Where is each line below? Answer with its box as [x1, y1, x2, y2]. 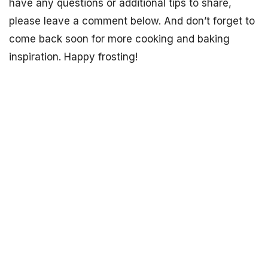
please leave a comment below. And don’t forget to [9, 15, 255, 28]
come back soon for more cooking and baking [9, 33, 230, 45]
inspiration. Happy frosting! [9, 51, 138, 63]
